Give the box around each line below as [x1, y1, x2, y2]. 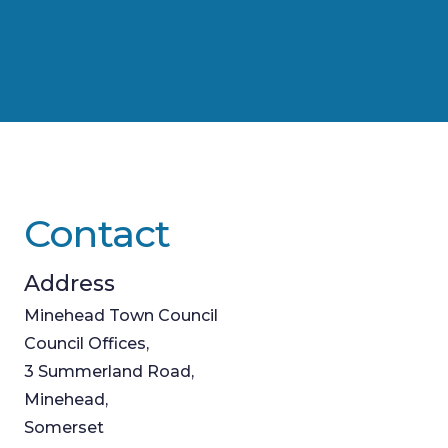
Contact [24, 209, 171, 257]
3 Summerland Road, [24, 361, 198, 381]
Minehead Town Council [24, 305, 218, 325]
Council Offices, [24, 333, 153, 353]
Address [24, 269, 115, 297]
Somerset [24, 417, 104, 437]
